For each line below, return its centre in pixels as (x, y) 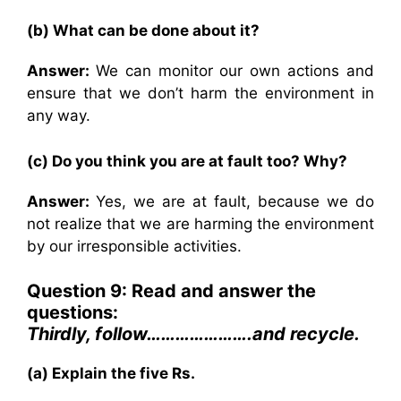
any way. (59, 115)
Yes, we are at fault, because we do (235, 201)
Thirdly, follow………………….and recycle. (193, 334)
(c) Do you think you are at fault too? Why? (187, 161)
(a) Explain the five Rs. (111, 373)
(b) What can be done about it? (143, 30)
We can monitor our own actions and (235, 71)
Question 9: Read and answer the (171, 291)
